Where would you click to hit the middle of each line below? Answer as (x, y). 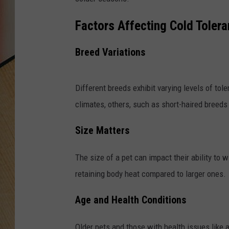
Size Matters (102, 131)
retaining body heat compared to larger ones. (151, 174)
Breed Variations (110, 53)
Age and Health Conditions (131, 200)
